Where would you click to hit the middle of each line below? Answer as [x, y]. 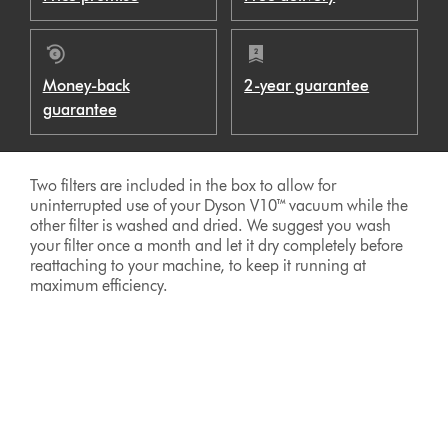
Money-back [86, 85]
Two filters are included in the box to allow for [183, 185]
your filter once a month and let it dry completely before [217, 245]
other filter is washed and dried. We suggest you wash [211, 225]
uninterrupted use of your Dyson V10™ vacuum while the [219, 205]
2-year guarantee [307, 85]
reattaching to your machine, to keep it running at [198, 265]
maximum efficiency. [99, 285]
